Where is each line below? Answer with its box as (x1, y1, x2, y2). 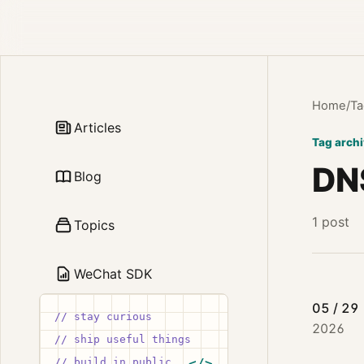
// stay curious (54, 310, 153, 323)
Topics (74, 217, 115, 233)
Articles (74, 119, 122, 136)
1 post (311, 214, 349, 230)
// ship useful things (54, 333, 192, 345)
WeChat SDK (74, 266, 153, 282)
